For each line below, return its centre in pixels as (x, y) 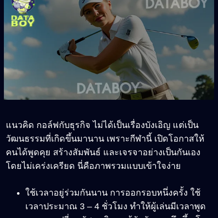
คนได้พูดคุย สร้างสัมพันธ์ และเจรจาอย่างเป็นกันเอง (103, 153)
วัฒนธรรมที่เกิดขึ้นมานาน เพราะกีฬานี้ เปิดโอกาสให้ (105, 139)
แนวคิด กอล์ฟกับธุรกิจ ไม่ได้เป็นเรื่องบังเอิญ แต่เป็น (102, 125)
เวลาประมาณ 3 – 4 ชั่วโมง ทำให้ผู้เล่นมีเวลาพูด (116, 207)
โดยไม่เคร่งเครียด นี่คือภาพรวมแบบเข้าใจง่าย (93, 166)
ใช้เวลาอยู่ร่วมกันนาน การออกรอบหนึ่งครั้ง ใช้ (113, 193)
